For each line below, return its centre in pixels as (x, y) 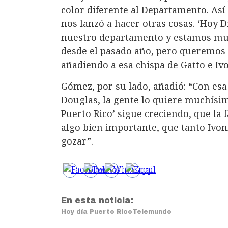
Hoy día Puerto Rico (97, 212)
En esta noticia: (97, 201)
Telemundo (152, 212)
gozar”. (77, 141)
